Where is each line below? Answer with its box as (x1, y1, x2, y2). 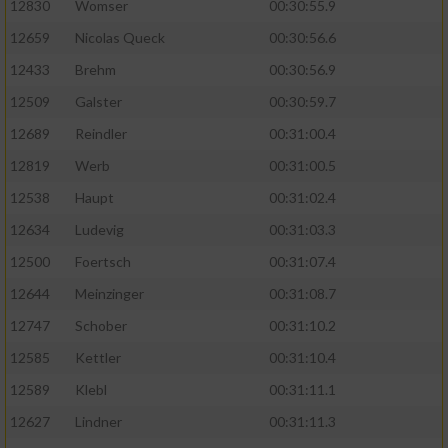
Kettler (75, 349, 121, 367)
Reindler (75, 125, 127, 143)
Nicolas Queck (75, 29, 165, 47)
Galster (75, 93, 122, 111)
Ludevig (75, 221, 124, 239)
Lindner (75, 413, 122, 431)
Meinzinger (75, 285, 144, 303)
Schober (75, 317, 127, 335)
